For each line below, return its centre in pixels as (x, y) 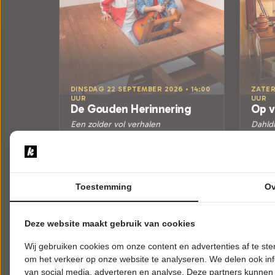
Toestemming (104, 187)
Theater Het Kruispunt (115, 134)
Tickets (142, 191)
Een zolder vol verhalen (115, 124)
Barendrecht (91, 145)
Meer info (142, 215)
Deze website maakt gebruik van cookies (110, 223)
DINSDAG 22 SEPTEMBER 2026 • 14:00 (141, 89)
